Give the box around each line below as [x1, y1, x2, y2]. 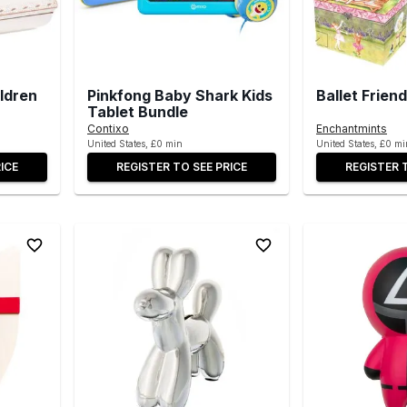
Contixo [87, 121, 129, 135]
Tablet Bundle [87, 102, 188, 121]
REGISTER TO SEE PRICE [116, 159, 247, 174]
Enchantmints [316, 121, 387, 135]
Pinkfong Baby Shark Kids [87, 85, 273, 104]
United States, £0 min [87, 137, 183, 149]
